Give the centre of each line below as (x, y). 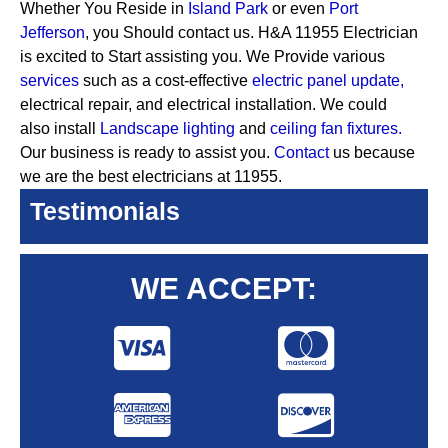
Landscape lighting (167, 128)
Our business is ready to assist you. (147, 152)
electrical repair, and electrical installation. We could (203, 104)
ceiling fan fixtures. (336, 128)
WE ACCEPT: (224, 288)
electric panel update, (328, 80)
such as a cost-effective (167, 80)
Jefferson (52, 32)
